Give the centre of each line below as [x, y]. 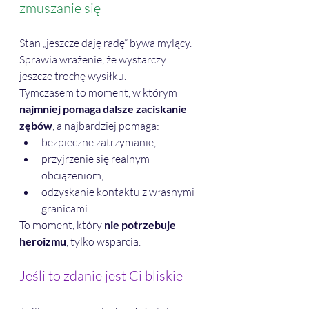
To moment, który [62, 225]
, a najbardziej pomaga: [106, 126]
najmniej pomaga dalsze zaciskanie [104, 109]
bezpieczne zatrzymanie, [99, 142]
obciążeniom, [72, 176]
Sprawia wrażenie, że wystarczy [94, 60]
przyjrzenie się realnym [97, 159]
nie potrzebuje [141, 225]
